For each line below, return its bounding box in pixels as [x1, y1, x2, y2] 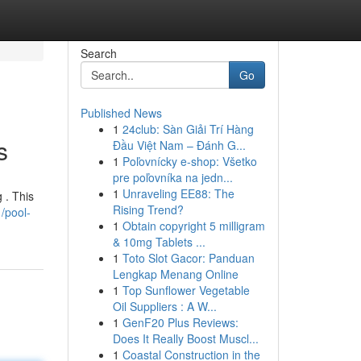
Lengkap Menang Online [112, 266, 239, 282]
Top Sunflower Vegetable [122, 282, 250, 298]
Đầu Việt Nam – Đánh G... [112, 137, 246, 153]
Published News [80, 105, 162, 121]
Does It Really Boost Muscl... [112, 330, 259, 346]
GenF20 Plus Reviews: [122, 314, 239, 330]
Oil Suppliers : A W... [112, 298, 217, 314]
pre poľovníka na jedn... [112, 169, 233, 185]
